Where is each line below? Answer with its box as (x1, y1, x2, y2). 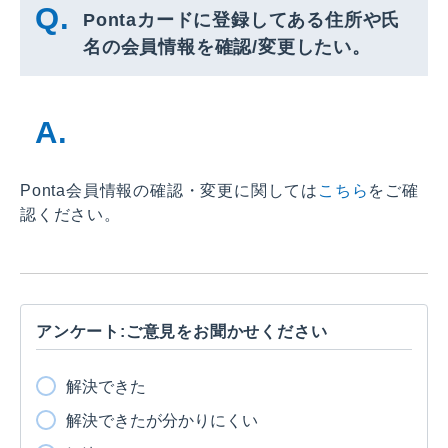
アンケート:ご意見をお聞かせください (36, 322, 328, 340)
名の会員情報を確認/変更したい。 (83, 36, 371, 57)
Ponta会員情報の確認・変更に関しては (20, 181, 318, 199)
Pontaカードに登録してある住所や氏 (83, 9, 401, 30)
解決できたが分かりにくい (66, 411, 258, 429)
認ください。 (20, 205, 121, 223)
